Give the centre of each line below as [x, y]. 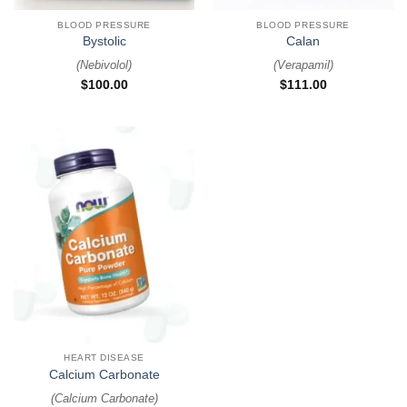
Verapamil [303, 65]
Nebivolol [104, 65]
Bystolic [104, 41]
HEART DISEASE [104, 358]
